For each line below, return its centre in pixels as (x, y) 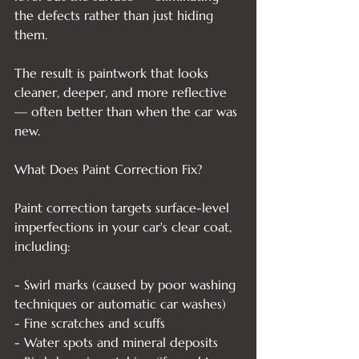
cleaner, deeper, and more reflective (123, 92)
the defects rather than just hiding (116, 15)
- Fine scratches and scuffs (90, 323)
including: (42, 246)
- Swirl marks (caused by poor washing (127, 284)
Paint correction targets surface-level (124, 208)
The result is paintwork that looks (113, 73)
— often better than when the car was (128, 111)
